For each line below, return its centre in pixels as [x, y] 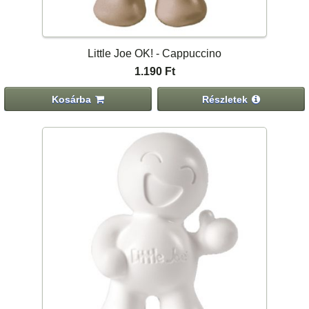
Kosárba [72, 99]
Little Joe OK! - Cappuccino [154, 54]
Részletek [225, 99]
